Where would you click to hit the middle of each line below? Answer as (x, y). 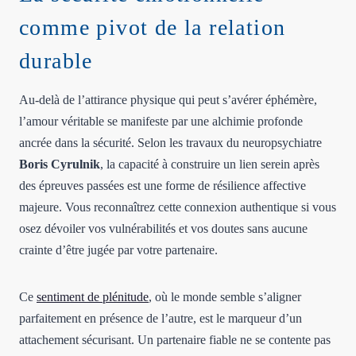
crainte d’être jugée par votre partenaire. (118, 250)
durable (56, 60)
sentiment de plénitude (93, 296)
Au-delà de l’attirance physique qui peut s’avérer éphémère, (168, 99)
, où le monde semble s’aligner (225, 296)
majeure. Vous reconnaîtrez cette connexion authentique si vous (178, 207)
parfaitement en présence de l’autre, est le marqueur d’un (161, 318)
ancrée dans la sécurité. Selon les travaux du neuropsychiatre (170, 142)
